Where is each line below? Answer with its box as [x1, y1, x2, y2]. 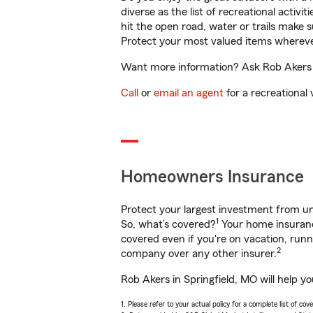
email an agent [154, 87, 224, 99]
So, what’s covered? [121, 219, 216, 230]
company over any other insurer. [121, 248, 277, 259]
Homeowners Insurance [121, 168, 304, 186]
